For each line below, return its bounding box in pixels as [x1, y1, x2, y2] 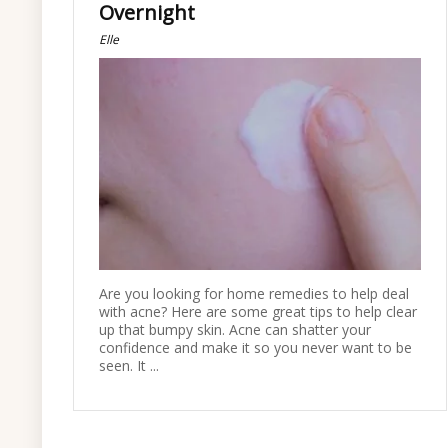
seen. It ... [98, 355, 159, 375]
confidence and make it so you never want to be [98, 337, 412, 357]
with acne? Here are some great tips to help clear [98, 301, 417, 321]
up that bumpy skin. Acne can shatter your [98, 319, 371, 339]
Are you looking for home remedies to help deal [98, 283, 409, 303]
